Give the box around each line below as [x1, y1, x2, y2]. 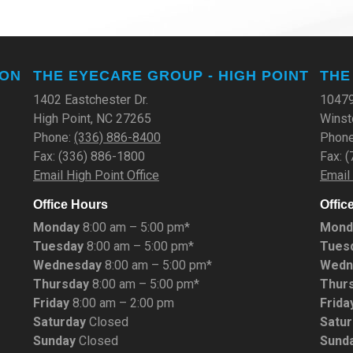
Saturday [33, 314, 86, 329]
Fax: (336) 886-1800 [33, 148, 145, 164]
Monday [33, 219, 80, 235]
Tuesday [33, 238, 84, 254]
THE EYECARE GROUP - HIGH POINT [33, 67, 309, 84]
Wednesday [33, 257, 102, 273]
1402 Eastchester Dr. [33, 91, 151, 107]
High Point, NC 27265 [33, 110, 151, 126]
